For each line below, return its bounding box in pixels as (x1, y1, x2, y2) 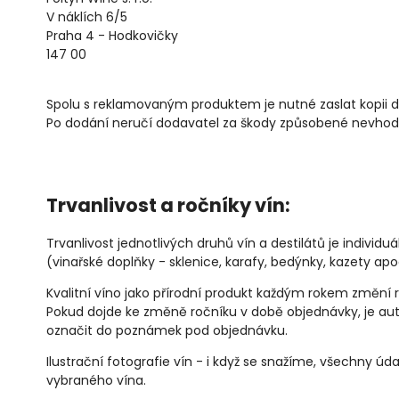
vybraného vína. (46, 371, 146, 390)
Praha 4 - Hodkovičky (46, 26, 178, 45)
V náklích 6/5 (46, 7, 127, 26)
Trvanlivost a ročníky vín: (46, 191, 290, 218)
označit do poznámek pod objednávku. (46, 322, 288, 340)
